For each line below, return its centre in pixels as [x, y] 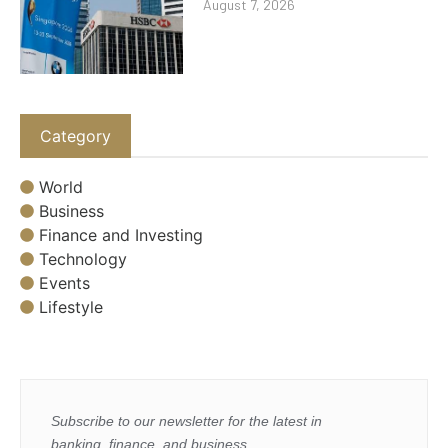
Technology [83, 259]
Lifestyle [71, 307]
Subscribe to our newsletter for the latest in [186, 421]
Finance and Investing [121, 235]
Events [64, 283]
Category [75, 135]
